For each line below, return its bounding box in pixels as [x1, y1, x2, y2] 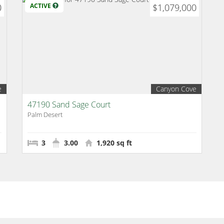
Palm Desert [27, 110, 62, 119]
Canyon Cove [156, 84, 196, 93]
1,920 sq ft [94, 138, 132, 147]
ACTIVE [30, 1, 52, 10]
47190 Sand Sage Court [27, 99, 110, 110]
